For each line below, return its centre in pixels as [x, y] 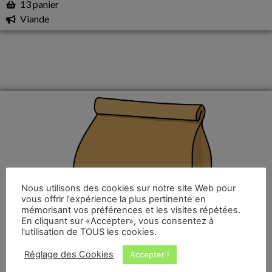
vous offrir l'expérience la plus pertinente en [114, 199]
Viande [34, 19]
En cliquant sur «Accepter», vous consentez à [117, 221]
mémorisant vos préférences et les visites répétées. [131, 210]
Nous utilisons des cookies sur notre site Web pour [128, 188]
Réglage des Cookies [69, 254]
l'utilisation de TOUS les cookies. [89, 232]
